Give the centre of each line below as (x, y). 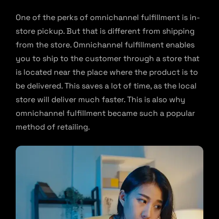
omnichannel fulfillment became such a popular (105, 113)
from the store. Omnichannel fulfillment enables (105, 44)
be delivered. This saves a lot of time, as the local (106, 86)
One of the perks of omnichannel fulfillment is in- (108, 17)
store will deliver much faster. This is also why (100, 99)
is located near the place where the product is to (107, 72)
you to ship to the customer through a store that (108, 58)
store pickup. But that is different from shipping (105, 31)
